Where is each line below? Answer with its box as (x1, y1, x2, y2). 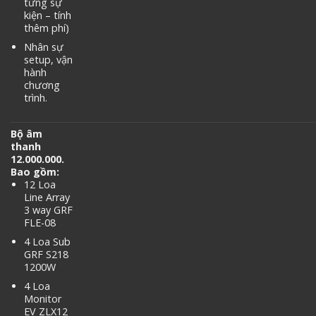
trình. (23, 90, 47, 104)
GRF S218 (23, 247, 68, 261)
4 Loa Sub (23, 234, 71, 248)
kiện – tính (23, 8, 71, 23)
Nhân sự (23, 39, 63, 54)
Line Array (23, 190, 70, 205)
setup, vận (23, 52, 73, 66)
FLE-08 (23, 216, 56, 230)
